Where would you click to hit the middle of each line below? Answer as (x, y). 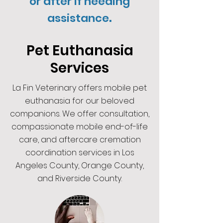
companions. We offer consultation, (80, 114)
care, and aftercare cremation (80, 140)
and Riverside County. (80, 178)
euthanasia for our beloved (80, 101)
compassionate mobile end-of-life (80, 127)
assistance (78, 18)
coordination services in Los (80, 153)
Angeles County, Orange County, (80, 166)
